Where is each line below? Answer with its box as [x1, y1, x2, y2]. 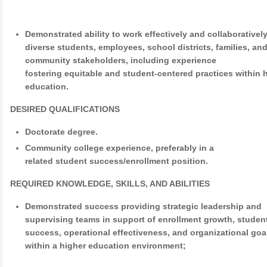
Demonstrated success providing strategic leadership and [25, 201, 262, 211]
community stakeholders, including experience [25, 55, 217, 65]
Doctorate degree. [25, 127, 98, 136]
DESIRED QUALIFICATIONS [10, 104, 120, 114]
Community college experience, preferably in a [25, 143, 215, 153]
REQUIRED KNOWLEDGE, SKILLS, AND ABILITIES [10, 179, 210, 188]
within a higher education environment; [25, 241, 187, 250]
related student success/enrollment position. [25, 156, 209, 166]
